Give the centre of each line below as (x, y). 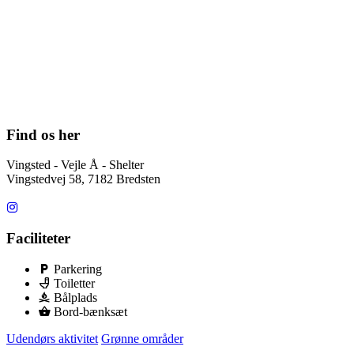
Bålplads (75, 297)
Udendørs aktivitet (52, 338)
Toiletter (74, 283)
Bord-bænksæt (90, 311)
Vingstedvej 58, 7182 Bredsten (83, 179)
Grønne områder (142, 338)
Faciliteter (38, 238)
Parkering (78, 269)
